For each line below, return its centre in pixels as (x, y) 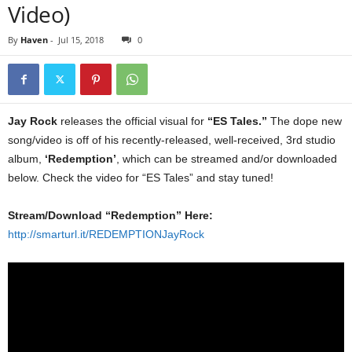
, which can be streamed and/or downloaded (227, 159)
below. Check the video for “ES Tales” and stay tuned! (141, 178)
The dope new (304, 121)
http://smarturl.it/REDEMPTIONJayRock (106, 234)
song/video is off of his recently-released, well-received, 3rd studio (172, 140)
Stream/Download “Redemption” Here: (110, 215)
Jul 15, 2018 (81, 40)
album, (26, 159)
